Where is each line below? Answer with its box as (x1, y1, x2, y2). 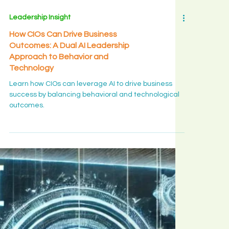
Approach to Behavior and (9, 94, 108, 102)
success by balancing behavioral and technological (9, 132, 179, 140)
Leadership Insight (9, 55, 71, 62)
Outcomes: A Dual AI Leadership (9, 82, 129, 91)
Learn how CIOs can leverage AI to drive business (9, 121, 172, 129)
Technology (9, 105, 54, 113)
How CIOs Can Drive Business (9, 71, 117, 80)
